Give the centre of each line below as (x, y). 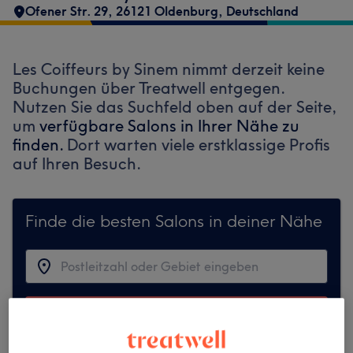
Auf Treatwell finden (176, 311)
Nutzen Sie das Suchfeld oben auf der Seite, (175, 107)
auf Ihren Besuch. (77, 163)
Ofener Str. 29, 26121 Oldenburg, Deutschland (162, 11)
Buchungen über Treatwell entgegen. (149, 88)
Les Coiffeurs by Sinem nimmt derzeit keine (169, 69)
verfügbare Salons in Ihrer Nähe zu (169, 126)
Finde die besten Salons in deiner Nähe (174, 221)
